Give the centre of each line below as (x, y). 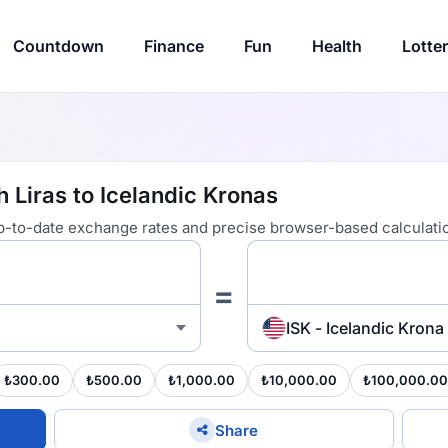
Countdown (58, 46)
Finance (173, 46)
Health (336, 46)
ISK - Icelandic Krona (365, 327)
